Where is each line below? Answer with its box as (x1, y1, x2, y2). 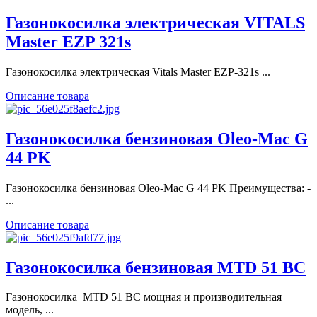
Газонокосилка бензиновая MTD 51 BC (6, 258, 306, 277)
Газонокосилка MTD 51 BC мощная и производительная (6, 291, 282, 304)
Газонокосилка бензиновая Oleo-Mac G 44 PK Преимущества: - (6, 181, 311, 194)
